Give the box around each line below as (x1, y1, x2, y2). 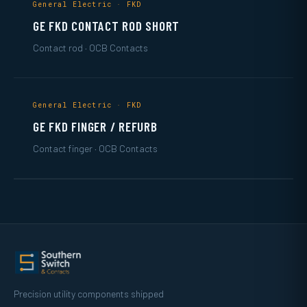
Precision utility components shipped (14, 287, 164, 299)
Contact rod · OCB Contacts (33, 41, 148, 53)
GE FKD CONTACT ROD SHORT (33, 17, 180, 34)
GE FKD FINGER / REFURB (33, 118, 158, 134)
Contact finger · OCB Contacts (33, 142, 158, 154)
